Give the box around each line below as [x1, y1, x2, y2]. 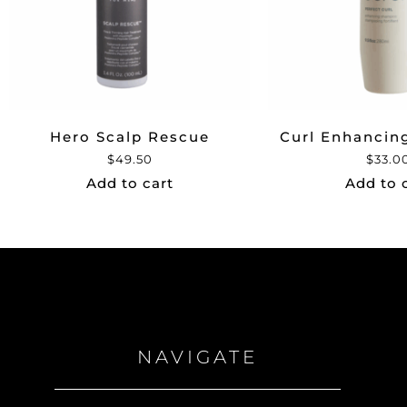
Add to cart [85, 174, 174, 193]
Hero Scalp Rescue [49, 128, 210, 146]
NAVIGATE [136, 346, 258, 369]
